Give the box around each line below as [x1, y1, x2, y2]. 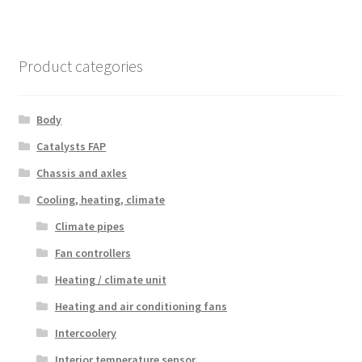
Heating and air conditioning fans [54, 299, 227, 314]
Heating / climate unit [54, 272, 166, 288]
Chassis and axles [36, 166, 128, 181]
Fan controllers [54, 246, 131, 261]
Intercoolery [54, 326, 116, 341]
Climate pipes [54, 219, 124, 234]
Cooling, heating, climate [36, 192, 166, 208]
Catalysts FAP [36, 139, 107, 154]
